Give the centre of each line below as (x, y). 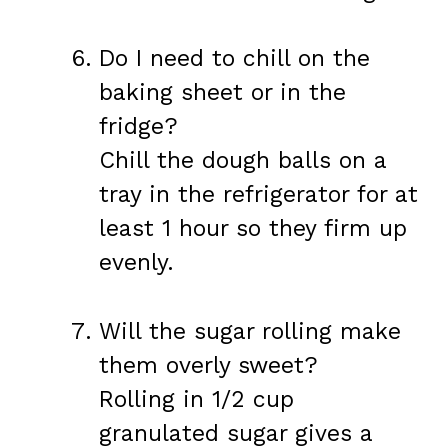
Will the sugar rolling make (250, 331)
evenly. (136, 263)
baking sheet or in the (222, 93)
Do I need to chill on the (234, 59)
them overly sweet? (208, 365)
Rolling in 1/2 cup (196, 399)
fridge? (138, 127)
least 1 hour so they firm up (253, 229)
